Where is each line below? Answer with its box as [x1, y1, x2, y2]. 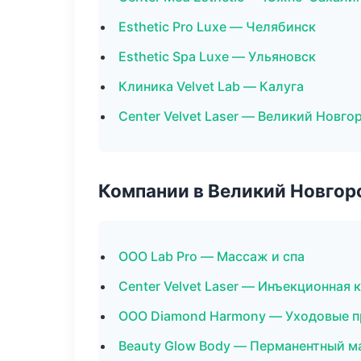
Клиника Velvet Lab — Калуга [118, 78, 304, 94]
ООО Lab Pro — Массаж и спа [118, 248, 305, 264]
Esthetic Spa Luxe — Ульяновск [118, 48, 316, 64]
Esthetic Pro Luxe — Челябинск [118, 19, 316, 35]
